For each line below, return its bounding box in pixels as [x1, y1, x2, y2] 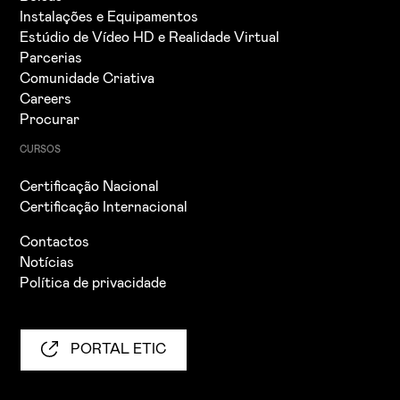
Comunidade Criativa [20, 71, 155, 86]
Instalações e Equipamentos [20, 9, 199, 24]
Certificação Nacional [20, 179, 160, 194]
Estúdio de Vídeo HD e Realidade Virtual [20, 29, 280, 45]
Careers [20, 91, 72, 106]
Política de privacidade [20, 275, 167, 290]
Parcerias [20, 50, 83, 65]
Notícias [20, 254, 75, 270]
